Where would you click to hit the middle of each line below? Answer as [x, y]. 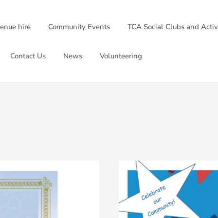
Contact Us [28, 56]
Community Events [79, 27]
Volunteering [121, 56]
